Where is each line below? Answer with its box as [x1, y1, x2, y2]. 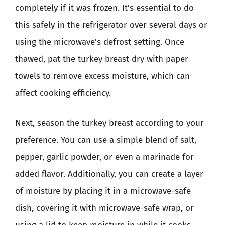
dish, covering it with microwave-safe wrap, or [15, 203, 194, 213]
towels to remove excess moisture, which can [15, 70, 190, 81]
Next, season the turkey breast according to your [15, 118, 204, 128]
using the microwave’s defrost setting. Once [15, 36, 184, 47]
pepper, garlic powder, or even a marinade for [15, 152, 194, 162]
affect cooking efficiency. [15, 87, 111, 98]
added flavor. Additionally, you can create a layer [15, 169, 203, 179]
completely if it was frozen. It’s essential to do [15, 2, 194, 13]
